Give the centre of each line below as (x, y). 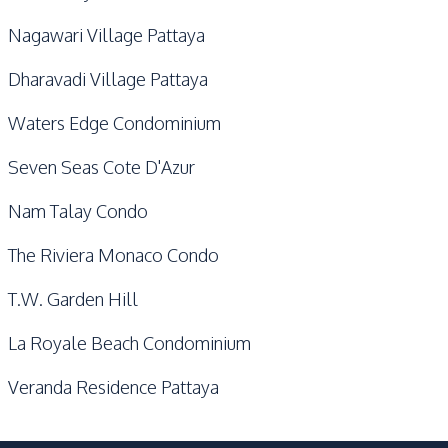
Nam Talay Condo (78, 211)
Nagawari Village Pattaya (106, 35)
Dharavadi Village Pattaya (108, 79)
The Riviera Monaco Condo (113, 255)
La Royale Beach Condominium (129, 343)
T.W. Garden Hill (73, 299)
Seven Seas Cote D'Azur (101, 167)
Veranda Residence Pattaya (113, 387)
